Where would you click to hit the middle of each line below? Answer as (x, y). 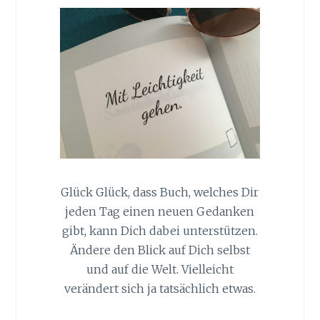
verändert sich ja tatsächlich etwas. (160, 288)
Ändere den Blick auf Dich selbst (160, 250)
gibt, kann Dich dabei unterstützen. (160, 230)
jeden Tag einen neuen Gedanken (160, 211)
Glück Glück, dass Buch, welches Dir (160, 192)
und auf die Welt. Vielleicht (160, 269)
